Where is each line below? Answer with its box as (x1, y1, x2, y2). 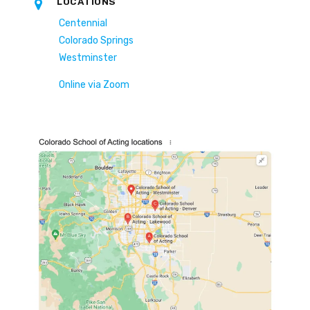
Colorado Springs (59, 35, 134, 47)
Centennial (59, 17, 107, 30)
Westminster (59, 52, 117, 64)
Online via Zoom (59, 79, 129, 91)
